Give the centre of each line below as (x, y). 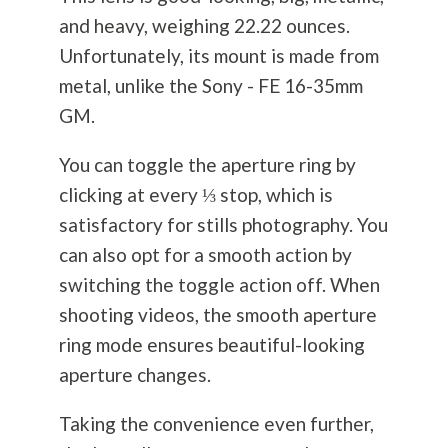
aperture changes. (134, 375)
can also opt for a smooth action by (205, 255)
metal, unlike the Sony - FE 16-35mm (210, 86)
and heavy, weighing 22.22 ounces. (204, 26)
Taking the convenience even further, (216, 424)
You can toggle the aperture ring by (207, 165)
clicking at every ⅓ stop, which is (195, 195)
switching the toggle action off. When (219, 285)
